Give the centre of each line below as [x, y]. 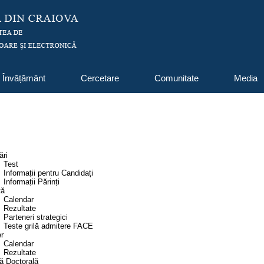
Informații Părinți [32, 182]
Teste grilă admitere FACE [48, 226]
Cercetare [100, 78]
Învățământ [24, 78]
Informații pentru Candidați [48, 173]
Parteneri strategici [36, 217]
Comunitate [176, 78]
